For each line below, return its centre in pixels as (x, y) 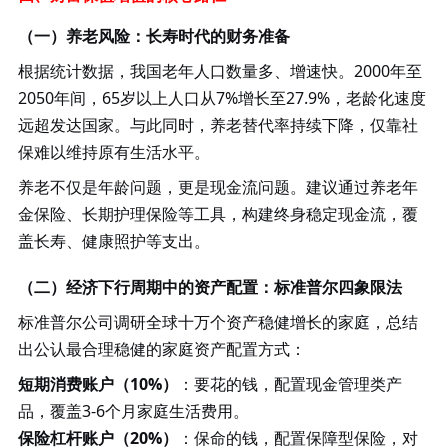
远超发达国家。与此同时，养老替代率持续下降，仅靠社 (217, 124)
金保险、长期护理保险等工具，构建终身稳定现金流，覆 (217, 213)
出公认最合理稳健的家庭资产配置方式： (161, 348)
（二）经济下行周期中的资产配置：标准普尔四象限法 (209, 286)
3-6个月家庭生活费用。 (165, 410)
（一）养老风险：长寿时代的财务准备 (153, 35)
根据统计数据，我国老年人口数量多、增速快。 (185, 70)
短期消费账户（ (73, 383)
